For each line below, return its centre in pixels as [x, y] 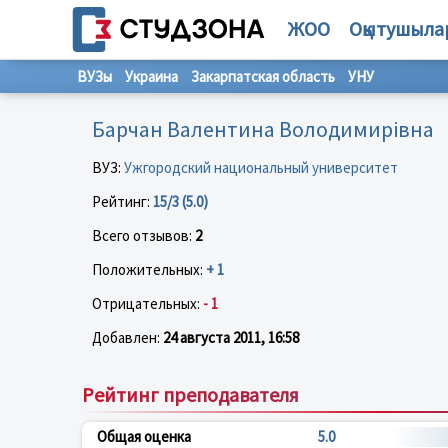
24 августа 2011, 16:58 [231, 337]
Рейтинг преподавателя [190, 394]
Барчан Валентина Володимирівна [263, 128]
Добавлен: [127, 337]
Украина [151, 76]
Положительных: [149, 269]
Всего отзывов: [143, 235]
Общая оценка [144, 436]
